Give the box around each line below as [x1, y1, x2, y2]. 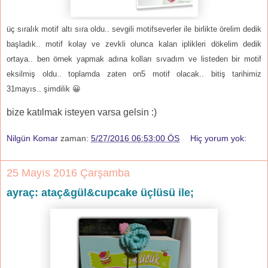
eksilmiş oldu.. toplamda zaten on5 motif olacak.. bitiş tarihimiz [7, 69, 261, 78]
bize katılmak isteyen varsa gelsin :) [7, 106, 157, 117]
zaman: [60, 133, 91, 143]
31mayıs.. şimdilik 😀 [7, 84, 83, 93]
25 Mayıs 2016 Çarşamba [7, 166, 130, 179]
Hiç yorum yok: [190, 133, 247, 143]
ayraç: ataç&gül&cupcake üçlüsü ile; [7, 186, 194, 199]
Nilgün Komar [7, 133, 58, 143]
